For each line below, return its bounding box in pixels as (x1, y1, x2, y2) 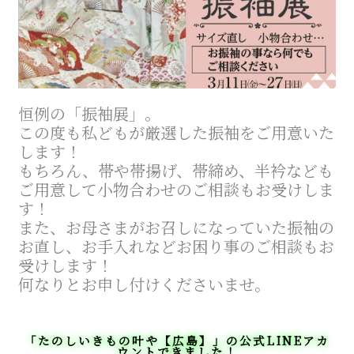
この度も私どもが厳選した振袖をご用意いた (18, 121, 335, 145)
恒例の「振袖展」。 (18, 102, 161, 126)
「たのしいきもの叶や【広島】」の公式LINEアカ (24, 332, 330, 349)
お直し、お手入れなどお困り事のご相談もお (18, 235, 335, 258)
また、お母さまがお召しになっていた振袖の (18, 216, 335, 239)
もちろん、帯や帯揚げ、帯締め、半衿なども (18, 159, 334, 183)
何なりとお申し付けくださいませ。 (18, 273, 271, 296)
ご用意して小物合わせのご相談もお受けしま (18, 178, 335, 201)
